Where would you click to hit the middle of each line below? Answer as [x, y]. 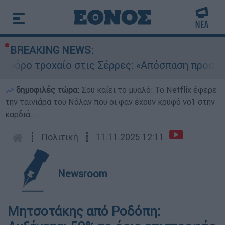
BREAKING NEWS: [52, 50]
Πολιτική [60, 137]
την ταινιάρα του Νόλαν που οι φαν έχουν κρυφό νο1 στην [110, 102]
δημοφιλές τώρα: [48, 90]
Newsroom [83, 174]
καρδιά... [21, 114]
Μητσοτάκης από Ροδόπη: [84, 211]
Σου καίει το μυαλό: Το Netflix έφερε [149, 90]
